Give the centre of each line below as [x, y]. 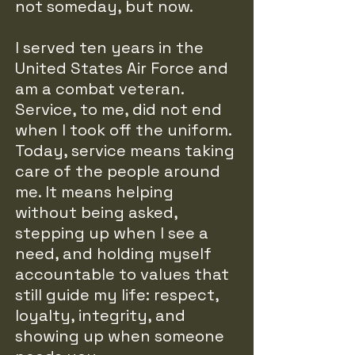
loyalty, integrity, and [100, 315]
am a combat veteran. [99, 89]
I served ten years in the [109, 48]
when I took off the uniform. [123, 130]
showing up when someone [120, 336]
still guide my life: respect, [117, 295]
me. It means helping [94, 192]
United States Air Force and [122, 68]
